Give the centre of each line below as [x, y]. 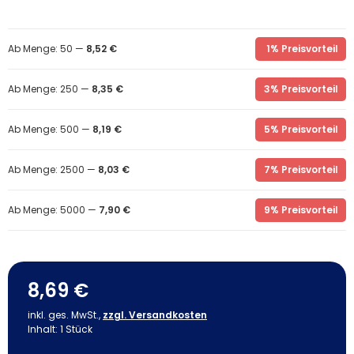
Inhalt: [44, 330]
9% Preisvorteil [301, 210]
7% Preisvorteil [301, 170]
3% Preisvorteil [301, 89]
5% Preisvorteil [301, 130]
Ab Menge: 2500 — [53, 170]
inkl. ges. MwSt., [64, 315]
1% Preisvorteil [302, 49]
